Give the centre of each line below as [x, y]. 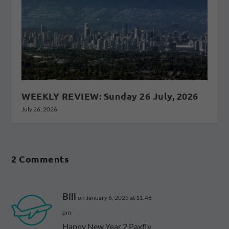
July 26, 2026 [40, 109]
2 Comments [40, 159]
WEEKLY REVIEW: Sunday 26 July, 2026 [110, 96]
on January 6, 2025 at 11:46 [115, 198]
